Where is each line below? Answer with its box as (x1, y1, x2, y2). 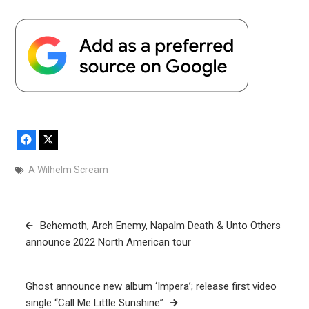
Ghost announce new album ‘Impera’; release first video (25, 280, 277, 293)
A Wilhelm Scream (28, 163, 108, 175)
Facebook (32, 133, 79, 145)
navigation (14, 232, 81, 250)
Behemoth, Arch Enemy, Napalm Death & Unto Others (39, 219, 281, 232)
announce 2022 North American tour (25, 236, 191, 249)
